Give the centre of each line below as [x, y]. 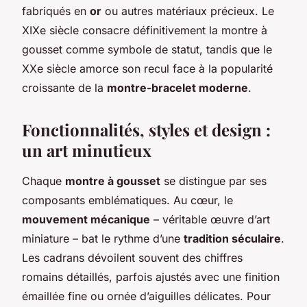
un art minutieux [87, 150]
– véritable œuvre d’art [210, 219]
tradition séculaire [232, 238]
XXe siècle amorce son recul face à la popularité [147, 68]
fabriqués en [56, 11]
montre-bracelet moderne [177, 87]
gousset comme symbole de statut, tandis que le [147, 49]
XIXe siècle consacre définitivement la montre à [145, 30]
